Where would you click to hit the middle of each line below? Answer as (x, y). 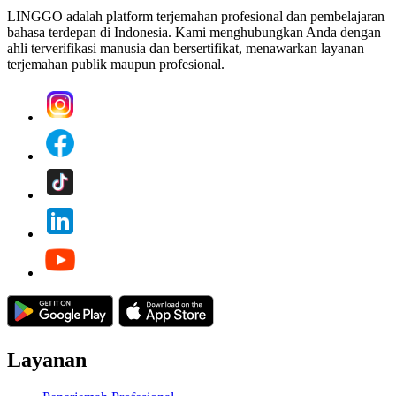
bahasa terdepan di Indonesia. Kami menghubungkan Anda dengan (194, 33)
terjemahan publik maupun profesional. (116, 65)
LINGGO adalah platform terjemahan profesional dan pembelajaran (196, 17)
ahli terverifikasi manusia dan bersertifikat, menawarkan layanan (186, 49)
